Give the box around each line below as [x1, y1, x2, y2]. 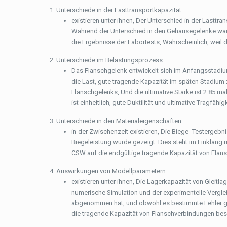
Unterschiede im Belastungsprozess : [56, 56, 166, 64]
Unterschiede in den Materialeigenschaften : [56, 117, 185, 125]
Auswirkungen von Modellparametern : [56, 167, 169, 175]
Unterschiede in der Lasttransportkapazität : [56, 6, 185, 14]
